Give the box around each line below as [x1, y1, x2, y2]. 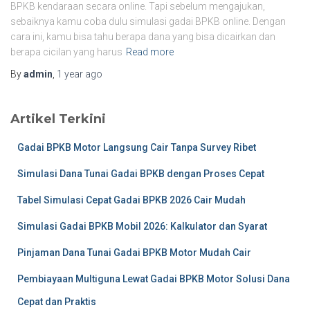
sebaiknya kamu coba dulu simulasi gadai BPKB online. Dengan [10, 16, 286, 27]
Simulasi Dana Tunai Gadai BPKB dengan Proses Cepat [17, 168, 264, 179]
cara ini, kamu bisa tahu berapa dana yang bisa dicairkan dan [10, 31, 275, 42]
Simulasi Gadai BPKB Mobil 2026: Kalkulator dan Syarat [17, 221, 267, 232]
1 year [57, 69, 83, 80]
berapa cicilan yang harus [10, 46, 122, 57]
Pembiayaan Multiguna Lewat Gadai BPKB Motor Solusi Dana [17, 273, 290, 284]
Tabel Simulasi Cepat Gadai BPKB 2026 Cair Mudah [17, 194, 246, 206]
